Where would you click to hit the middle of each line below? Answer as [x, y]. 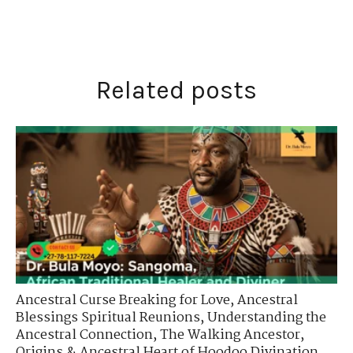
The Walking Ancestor [230, 335]
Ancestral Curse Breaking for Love [123, 300]
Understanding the [267, 318]
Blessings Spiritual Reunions [108, 318]
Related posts [176, 91]
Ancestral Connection [84, 335]
